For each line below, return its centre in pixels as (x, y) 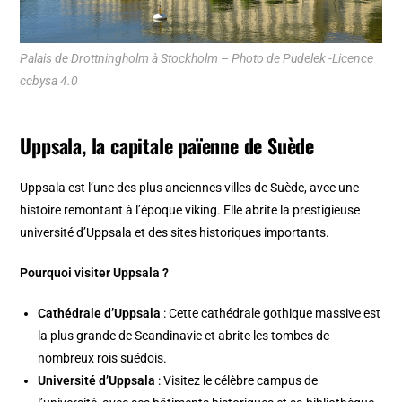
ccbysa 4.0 (49, 80)
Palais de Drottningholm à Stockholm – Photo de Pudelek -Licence (197, 58)
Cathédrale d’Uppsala (100, 313)
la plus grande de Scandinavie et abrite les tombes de (184, 335)
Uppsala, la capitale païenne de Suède (167, 145)
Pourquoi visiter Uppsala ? (95, 272)
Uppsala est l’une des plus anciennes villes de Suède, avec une (190, 187)
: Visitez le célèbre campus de (237, 380)
